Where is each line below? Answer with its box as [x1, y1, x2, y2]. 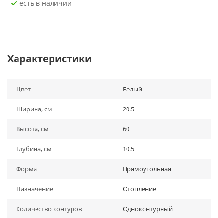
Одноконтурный [123, 204, 173, 213]
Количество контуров [16, 204, 82, 213]
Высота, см [16, 125, 49, 133]
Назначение [16, 184, 53, 193]
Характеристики [7, 52, 91, 65]
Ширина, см [16, 105, 52, 113]
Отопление [123, 184, 156, 193]
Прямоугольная [123, 164, 171, 173]
